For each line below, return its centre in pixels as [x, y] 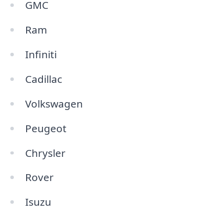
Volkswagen [54, 103]
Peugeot [46, 128]
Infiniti [41, 55]
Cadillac [43, 79]
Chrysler [45, 153]
